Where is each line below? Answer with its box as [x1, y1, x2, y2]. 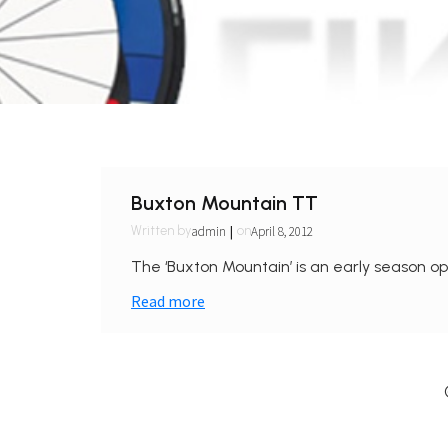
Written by [131, 223, 191, 239]
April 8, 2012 [251, 222, 313, 240]
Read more [131, 290, 205, 311]
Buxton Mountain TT [131, 190, 318, 215]
